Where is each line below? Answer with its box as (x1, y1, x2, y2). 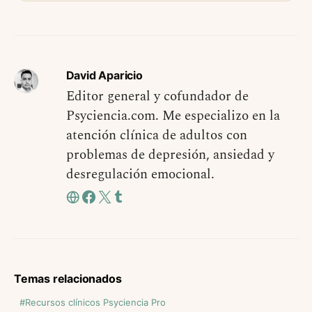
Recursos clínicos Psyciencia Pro (25, 297, 166, 309)
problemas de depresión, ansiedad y (65, 145, 274, 166)
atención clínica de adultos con (65, 125, 247, 146)
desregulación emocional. (65, 164, 214, 185)
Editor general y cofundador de (65, 86, 249, 107)
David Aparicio (65, 68, 143, 83)
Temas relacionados (14, 272, 122, 286)
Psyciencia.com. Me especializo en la (65, 106, 280, 127)
